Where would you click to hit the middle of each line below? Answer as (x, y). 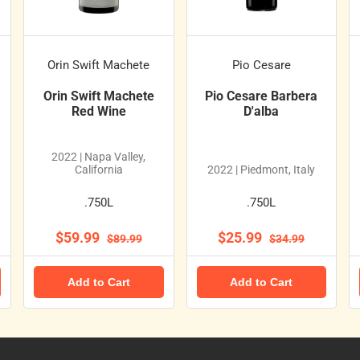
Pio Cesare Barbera (262, 96)
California (98, 170)
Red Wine (98, 112)
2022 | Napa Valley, (99, 157)
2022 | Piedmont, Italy (262, 170)
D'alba (262, 112)
